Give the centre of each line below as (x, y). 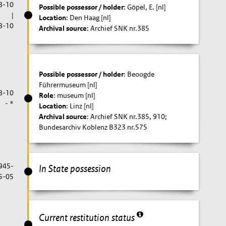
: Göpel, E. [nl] (145, 7)
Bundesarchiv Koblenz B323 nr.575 (93, 127)
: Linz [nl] (80, 106)
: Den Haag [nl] (89, 17)
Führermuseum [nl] (68, 85)
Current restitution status (88, 217)
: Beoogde (139, 74)
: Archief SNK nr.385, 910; (127, 117)
